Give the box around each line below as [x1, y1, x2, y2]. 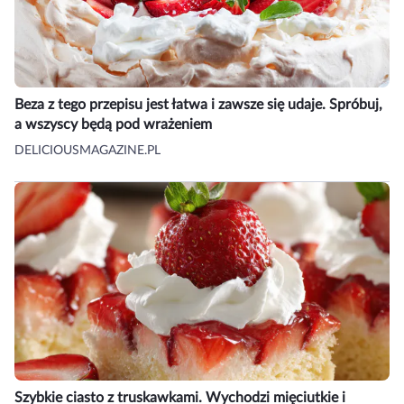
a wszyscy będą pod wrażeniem [14, 117, 212, 133]
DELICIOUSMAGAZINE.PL [14, 144, 161, 158]
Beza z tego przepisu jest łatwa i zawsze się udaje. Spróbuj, [14, 97, 382, 113]
